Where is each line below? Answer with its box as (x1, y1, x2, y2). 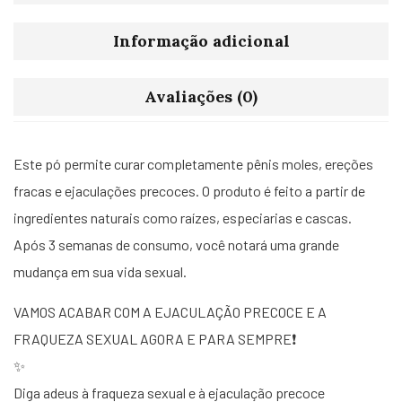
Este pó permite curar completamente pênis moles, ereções (13, 155, 373, 172)
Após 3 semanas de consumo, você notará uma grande (13, 236, 339, 253)
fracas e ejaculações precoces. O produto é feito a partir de (13, 182, 365, 199)
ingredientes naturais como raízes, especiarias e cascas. (13, 209, 352, 226)
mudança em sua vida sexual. (13, 263, 187, 280)
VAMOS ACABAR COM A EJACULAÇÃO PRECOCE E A (13, 303, 327, 320)
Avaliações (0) (144, 86, 258, 107)
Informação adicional (112, 31, 290, 51)
